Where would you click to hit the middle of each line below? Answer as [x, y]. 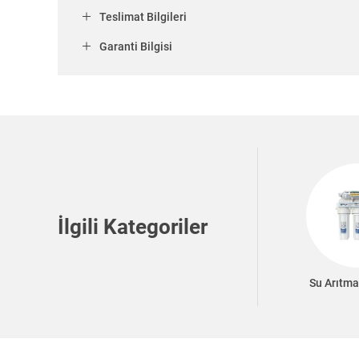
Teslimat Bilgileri [143, 17]
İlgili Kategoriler [133, 226]
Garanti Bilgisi [136, 47]
